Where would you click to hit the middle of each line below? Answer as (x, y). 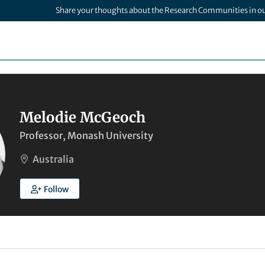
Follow (56, 189)
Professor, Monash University (86, 135)
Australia (53, 159)
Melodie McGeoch (83, 117)
